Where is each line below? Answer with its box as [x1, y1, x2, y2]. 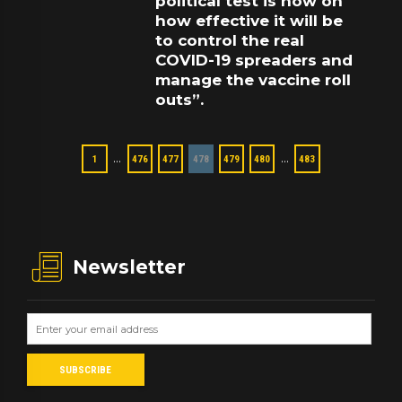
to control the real [155, 31, 305, 49]
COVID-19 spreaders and [155, 50, 354, 69]
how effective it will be [155, 11, 344, 30]
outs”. [155, 90, 205, 109]
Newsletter [73, 256, 187, 279]
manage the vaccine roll [155, 70, 352, 89]
